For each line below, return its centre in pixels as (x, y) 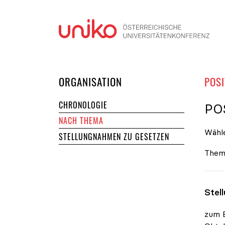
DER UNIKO (145, 81)
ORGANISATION (90, 81)
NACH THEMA (81, 121)
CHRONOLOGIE (83, 105)
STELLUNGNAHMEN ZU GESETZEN (114, 136)
